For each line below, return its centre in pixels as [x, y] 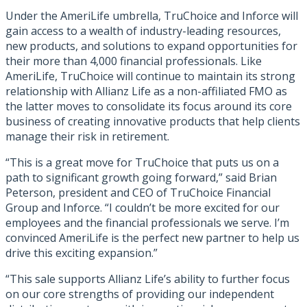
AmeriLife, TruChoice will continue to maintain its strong [150, 76]
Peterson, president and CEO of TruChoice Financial [138, 193]
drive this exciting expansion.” [82, 253]
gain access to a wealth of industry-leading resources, [143, 31]
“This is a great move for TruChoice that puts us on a [142, 163]
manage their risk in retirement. [87, 137]
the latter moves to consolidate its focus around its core [149, 107]
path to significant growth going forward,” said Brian [141, 178]
